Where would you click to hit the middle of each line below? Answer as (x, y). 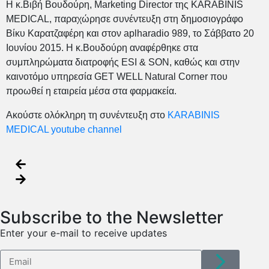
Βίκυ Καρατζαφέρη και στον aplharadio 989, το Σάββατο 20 (130, 33)
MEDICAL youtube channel (64, 129)
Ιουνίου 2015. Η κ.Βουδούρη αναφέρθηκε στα (102, 47)
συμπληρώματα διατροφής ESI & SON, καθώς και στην (123, 62)
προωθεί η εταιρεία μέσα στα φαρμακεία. (91, 91)
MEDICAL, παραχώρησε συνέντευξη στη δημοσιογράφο (125, 19)
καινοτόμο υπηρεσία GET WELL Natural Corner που (117, 76)
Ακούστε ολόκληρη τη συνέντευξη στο (87, 115)
